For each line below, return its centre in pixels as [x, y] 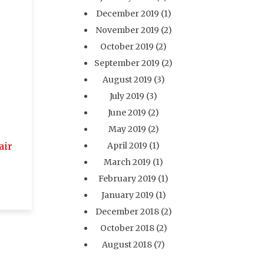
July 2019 [127, 96]
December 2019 [127, 14]
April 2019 [128, 146]
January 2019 [127, 195]
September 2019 [127, 63]
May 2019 [127, 129]
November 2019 [127, 30]
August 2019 [127, 80]
